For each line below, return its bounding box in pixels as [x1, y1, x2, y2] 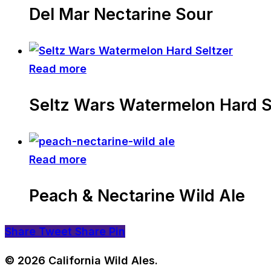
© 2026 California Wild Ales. [5, 254, 158, 267]
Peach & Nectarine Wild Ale [29, 185, 245, 206]
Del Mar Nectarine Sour [29, 4, 213, 25]
